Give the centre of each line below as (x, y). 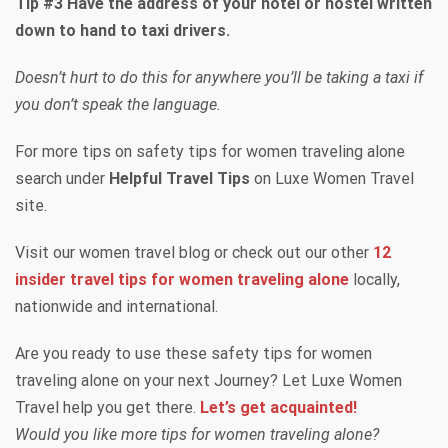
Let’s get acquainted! (278, 407)
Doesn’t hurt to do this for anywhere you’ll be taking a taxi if (219, 77)
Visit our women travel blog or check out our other (194, 252)
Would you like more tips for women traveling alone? (197, 434)
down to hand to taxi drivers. (122, 30)
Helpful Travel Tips (179, 178)
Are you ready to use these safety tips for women (193, 353)
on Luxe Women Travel (332, 178)
